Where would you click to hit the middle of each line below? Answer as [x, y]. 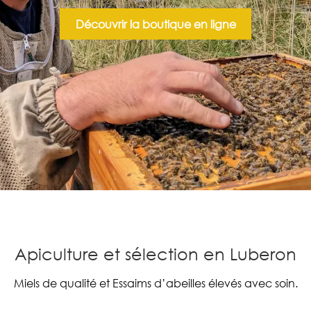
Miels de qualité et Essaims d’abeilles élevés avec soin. [155, 283]
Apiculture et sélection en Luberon [155, 254]
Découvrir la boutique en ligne [155, 24]
